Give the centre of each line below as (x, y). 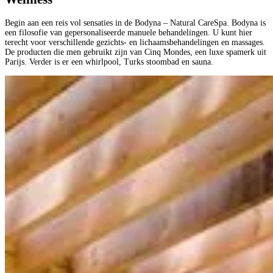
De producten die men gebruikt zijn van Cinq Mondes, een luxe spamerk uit (136, 52)
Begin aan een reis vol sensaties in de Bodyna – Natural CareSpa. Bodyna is (135, 23)
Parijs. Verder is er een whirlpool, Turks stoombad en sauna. (109, 62)
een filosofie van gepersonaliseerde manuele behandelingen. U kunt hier (129, 32)
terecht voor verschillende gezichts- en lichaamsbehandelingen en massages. (135, 42)
